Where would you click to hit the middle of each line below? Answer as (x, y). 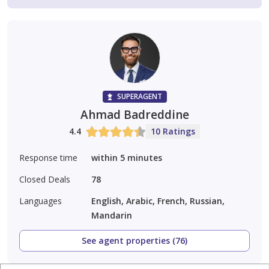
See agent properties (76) (134, 241)
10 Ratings (173, 131)
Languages (41, 201)
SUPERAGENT (139, 97)
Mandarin (112, 216)
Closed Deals (45, 180)
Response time (48, 158)
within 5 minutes (127, 158)
